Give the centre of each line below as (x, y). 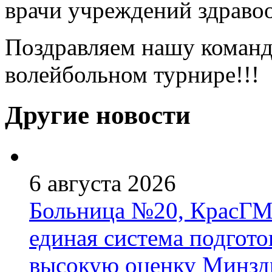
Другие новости (98, 115)
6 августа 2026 (103, 183)
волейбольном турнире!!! (132, 75)
